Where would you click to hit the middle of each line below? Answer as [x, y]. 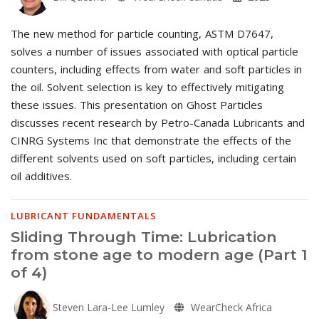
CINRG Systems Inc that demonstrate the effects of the [151, 140]
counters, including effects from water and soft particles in [156, 69]
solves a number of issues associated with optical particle [155, 51]
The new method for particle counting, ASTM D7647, [142, 33]
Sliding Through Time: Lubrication [144, 236]
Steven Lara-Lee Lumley [107, 307]
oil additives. [41, 176]
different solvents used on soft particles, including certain [153, 158]
